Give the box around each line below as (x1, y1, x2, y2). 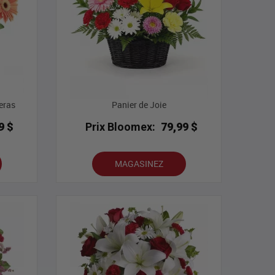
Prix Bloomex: (85, 120, 156, 134)
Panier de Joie (111, 99, 166, 111)
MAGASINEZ (114, 158, 163, 170)
